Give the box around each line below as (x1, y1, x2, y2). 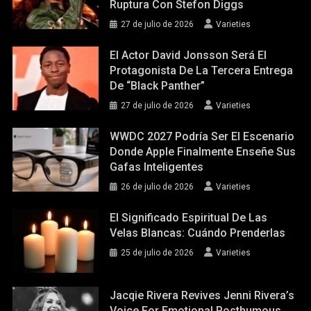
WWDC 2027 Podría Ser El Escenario (110, 129, 295, 143)
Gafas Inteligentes (110, 160, 204, 174)
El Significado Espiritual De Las (110, 210, 268, 224)
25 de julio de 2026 (121, 247, 194, 258)
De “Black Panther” (110, 78, 205, 92)
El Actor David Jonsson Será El (110, 48, 267, 62)
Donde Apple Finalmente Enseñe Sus (110, 144, 296, 158)
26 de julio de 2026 (121, 181, 194, 192)
